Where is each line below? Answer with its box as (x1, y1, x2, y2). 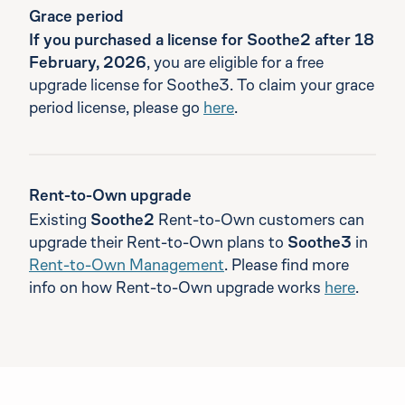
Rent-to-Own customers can (155, 212, 364, 230)
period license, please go (29, 101, 203, 118)
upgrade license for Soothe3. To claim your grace (29, 79, 374, 96)
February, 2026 (29, 56, 146, 73)
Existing (29, 212, 90, 230)
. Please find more (224, 258, 349, 275)
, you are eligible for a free (146, 56, 324, 73)
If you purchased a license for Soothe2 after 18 (29, 33, 374, 51)
